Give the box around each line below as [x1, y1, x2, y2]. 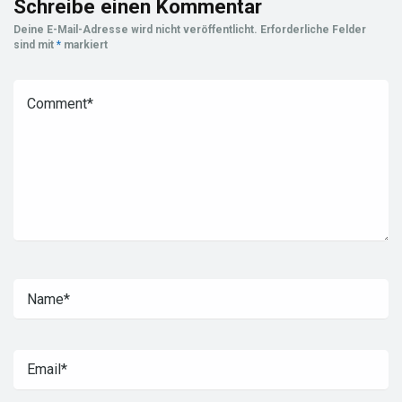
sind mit [13, 39, 57, 52]
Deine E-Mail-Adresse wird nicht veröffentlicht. [13, 23, 258, 37]
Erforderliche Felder [260, 23, 366, 37]
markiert [61, 39, 108, 52]
